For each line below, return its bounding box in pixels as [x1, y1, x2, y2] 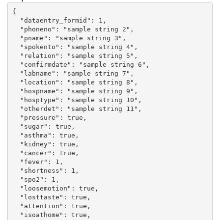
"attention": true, [12, 202, 91, 210]
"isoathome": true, [12, 211, 91, 219]
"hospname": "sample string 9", [12, 87, 138, 95]
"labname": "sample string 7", [12, 69, 135, 77]
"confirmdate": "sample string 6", [12, 60, 150, 68]
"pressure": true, [12, 113, 87, 121]
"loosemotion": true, [12, 184, 99, 192]
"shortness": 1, [12, 166, 80, 174]
